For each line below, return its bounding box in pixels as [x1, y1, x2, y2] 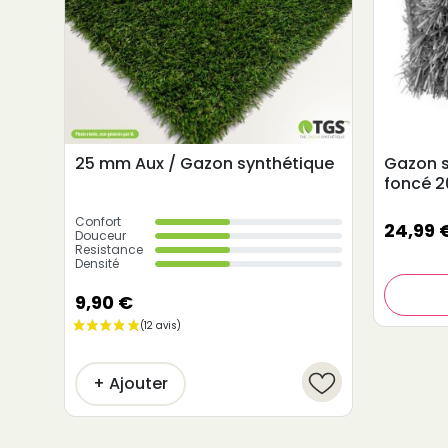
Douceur [75, 226, 126, 244]
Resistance [75, 240, 143, 258]
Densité [75, 254, 119, 272]
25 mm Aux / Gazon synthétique [75, 152, 334, 176]
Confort [75, 212, 121, 230]
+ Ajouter [93, 371, 168, 395]
